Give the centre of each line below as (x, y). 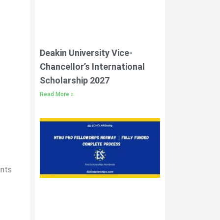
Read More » (57, 94)
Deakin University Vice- (86, 53)
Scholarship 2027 (75, 80)
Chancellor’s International (92, 66)
